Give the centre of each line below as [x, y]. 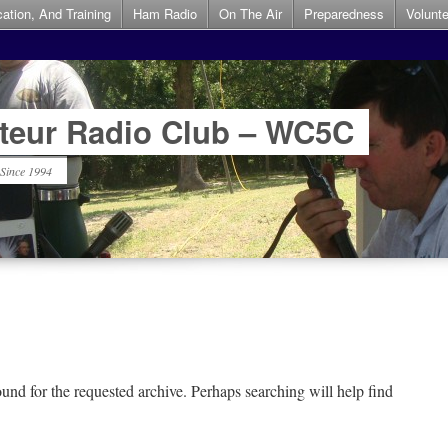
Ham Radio [165, 13]
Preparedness [344, 13]
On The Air [250, 13]
